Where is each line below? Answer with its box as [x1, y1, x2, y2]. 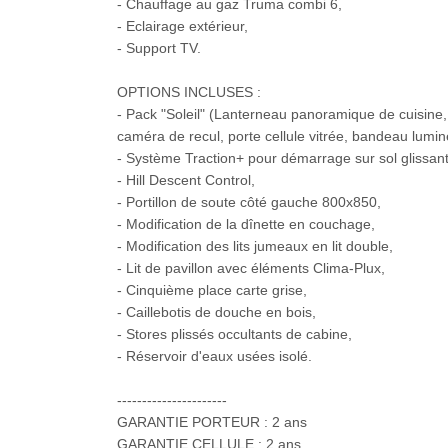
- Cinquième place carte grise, [117, 282, 307, 299]
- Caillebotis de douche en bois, [117, 304, 316, 321]
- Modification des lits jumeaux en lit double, [117, 238, 393, 255]
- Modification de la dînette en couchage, [117, 216, 375, 233]
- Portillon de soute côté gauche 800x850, [117, 194, 381, 211]
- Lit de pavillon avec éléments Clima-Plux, [117, 260, 385, 277]
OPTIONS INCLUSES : [117, 84, 261, 101]
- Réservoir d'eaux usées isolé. [117, 348, 312, 365]
